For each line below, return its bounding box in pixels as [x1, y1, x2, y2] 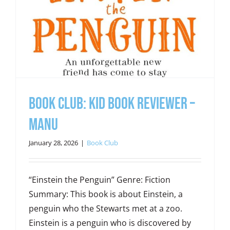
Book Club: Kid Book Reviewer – [28, 93, 195, 114]
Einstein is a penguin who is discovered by [28, 217, 191, 228]
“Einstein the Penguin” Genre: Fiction [28, 174, 170, 185]
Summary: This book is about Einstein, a [28, 188, 183, 200]
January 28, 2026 [28, 138, 78, 147]
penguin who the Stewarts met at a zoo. [28, 202, 182, 214]
